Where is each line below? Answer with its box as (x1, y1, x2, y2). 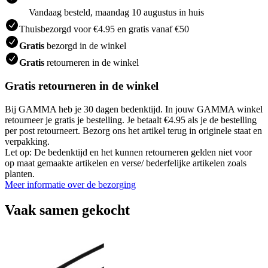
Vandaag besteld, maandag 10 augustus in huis (29, 7, 204, 18)
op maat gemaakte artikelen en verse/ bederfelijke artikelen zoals (5, 157, 246, 168)
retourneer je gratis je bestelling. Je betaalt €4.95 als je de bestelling (5, 114, 257, 125)
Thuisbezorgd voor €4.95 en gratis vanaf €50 (19, 24, 189, 35)
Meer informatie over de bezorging (5, 179, 136, 190)
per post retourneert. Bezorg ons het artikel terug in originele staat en (5, 125, 262, 136)
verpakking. (5, 136, 50, 147)
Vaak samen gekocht (5, 202, 130, 218)
